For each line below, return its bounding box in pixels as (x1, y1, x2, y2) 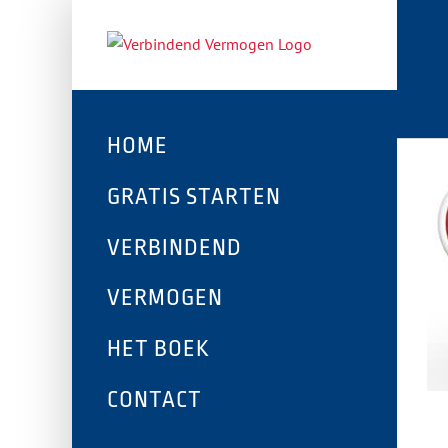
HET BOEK (107, 336, 210, 362)
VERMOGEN (107, 285, 223, 311)
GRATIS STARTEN (107, 184, 281, 210)
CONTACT (107, 387, 202, 413)
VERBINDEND (107, 235, 242, 261)
